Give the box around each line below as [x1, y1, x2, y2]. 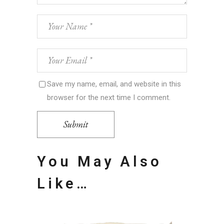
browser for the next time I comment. [47, 92, 170, 102]
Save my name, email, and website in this [47, 79, 181, 88]
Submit [63, 118, 88, 130]
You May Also [37, 153, 162, 170]
